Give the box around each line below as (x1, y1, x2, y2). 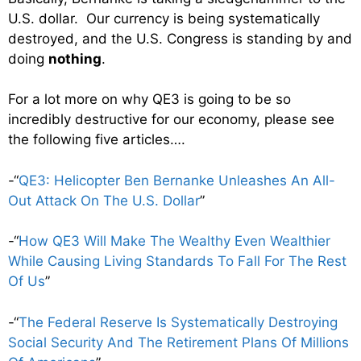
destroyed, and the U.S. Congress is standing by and (8, 30, 352, 47)
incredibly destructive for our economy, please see (8, 111, 334, 127)
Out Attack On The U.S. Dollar (8, 192, 200, 209)
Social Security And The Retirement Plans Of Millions (8, 334, 349, 351)
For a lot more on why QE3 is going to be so (8, 91, 291, 107)
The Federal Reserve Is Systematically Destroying (19, 313, 338, 330)
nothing (48, 50, 102, 67)
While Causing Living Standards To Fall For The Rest (8, 253, 346, 269)
